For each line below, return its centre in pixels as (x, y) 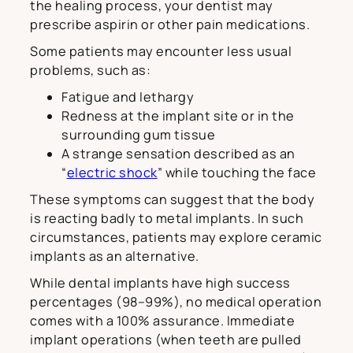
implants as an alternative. (115, 256)
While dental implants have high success (160, 283)
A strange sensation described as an (178, 154)
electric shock (112, 173)
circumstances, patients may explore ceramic (176, 238)
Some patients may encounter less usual (161, 52)
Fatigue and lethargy (128, 97)
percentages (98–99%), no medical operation (176, 302)
